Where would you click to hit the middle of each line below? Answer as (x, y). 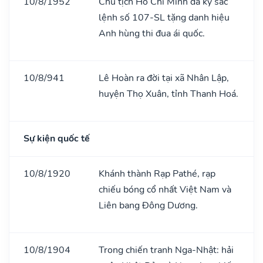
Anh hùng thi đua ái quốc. (152, 33)
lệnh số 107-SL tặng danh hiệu (164, 17)
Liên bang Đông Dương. (148, 205)
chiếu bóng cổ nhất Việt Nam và (165, 189)
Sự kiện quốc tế (57, 138)
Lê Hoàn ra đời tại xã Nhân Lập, (164, 78)
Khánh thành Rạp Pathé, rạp (157, 173)
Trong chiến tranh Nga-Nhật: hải (166, 250)
